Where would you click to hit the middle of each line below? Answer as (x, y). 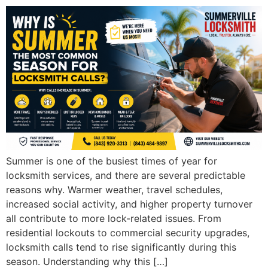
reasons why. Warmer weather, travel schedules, (114, 189)
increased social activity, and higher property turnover (129, 204)
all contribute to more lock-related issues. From (114, 218)
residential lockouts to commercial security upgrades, (128, 232)
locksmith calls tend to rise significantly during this (121, 247)
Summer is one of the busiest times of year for (112, 161)
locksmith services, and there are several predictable (126, 175)
